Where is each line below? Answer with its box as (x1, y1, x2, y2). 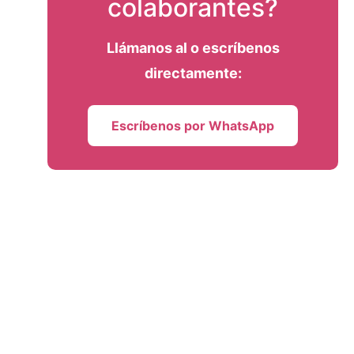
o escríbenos (190, 39, 280, 56)
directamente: (144, 64, 242, 81)
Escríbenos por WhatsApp (111, 117, 274, 134)
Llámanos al (106, 39, 190, 56)
